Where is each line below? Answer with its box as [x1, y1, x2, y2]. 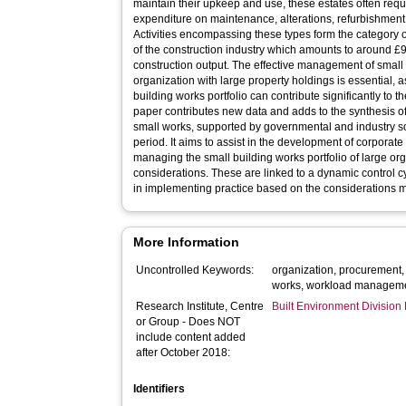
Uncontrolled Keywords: [136, 264, 255, 276]
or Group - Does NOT [136, 315, 241, 328]
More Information [133, 235, 240, 249]
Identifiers [133, 382, 186, 395]
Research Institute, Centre [136, 300, 265, 313]
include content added [136, 331, 246, 343]
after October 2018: [136, 346, 231, 359]
